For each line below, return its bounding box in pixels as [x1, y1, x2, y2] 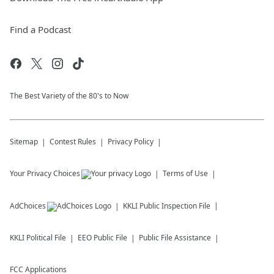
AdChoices [10, 201, 46, 211]
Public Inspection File [139, 201, 210, 211]
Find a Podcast [10, 23, 71, 35]
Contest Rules [50, 136, 96, 147]
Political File [26, 232, 66, 243]
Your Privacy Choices [10, 168, 80, 179]
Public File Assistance [139, 232, 211, 243]
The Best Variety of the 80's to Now [10, 91, 128, 101]
